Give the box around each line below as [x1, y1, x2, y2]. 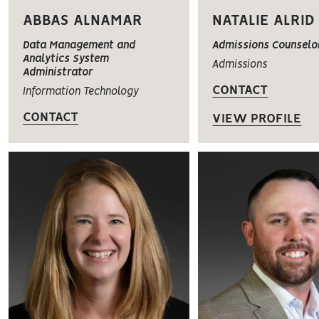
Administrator [23, 68, 93, 78]
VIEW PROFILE [212, 113, 302, 125]
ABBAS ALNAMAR [23, 14, 142, 28]
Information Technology [23, 87, 139, 98]
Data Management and [23, 41, 135, 51]
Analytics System [23, 54, 109, 65]
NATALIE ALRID [212, 14, 315, 28]
